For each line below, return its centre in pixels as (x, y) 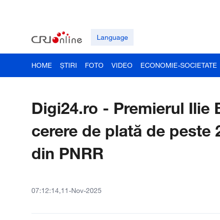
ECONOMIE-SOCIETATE (179, 65)
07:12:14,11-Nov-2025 (67, 190)
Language (112, 37)
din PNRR (68, 153)
